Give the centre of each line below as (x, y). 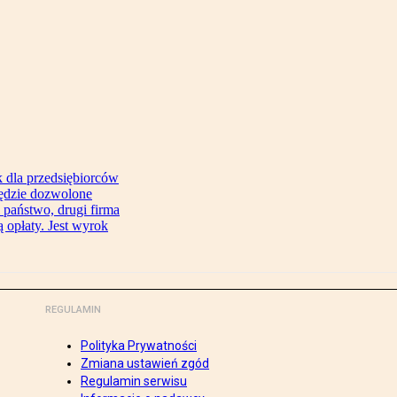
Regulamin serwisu (134, 381)
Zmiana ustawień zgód (145, 364)
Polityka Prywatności (139, 346)
